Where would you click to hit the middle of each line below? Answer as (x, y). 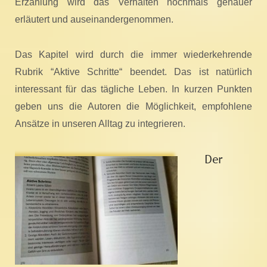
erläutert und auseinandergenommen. (94, 20)
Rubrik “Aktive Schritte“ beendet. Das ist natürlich (133, 72)
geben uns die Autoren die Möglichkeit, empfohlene (133, 107)
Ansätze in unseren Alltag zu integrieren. (100, 124)
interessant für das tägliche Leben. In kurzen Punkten (133, 89)
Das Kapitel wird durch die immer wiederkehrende (133, 55)
